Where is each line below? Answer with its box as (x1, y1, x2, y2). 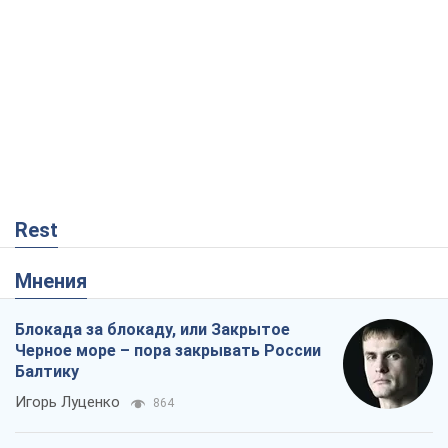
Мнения (32, 269, 87, 294)
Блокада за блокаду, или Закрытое (15, 320, 290, 340)
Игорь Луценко (15, 393, 120, 412)
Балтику (15, 362, 79, 382)
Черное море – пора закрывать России (15, 341, 321, 361)
